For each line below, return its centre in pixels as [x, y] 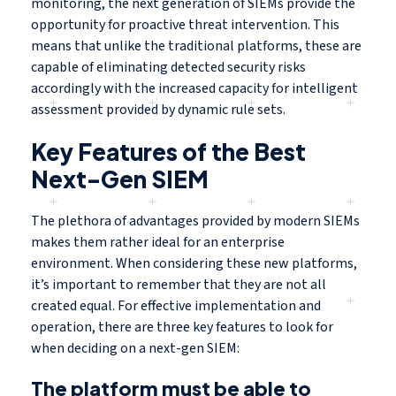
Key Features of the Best [168, 152]
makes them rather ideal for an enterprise [158, 243]
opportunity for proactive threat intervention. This [185, 25]
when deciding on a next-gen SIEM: [135, 349]
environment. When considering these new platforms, [194, 264]
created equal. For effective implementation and [176, 306]
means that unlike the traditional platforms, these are [196, 46]
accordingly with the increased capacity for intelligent [194, 89]
